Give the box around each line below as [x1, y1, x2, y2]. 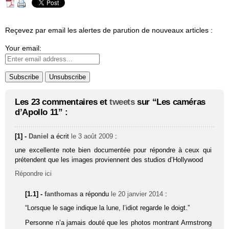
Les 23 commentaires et [15, 97, 109, 107]
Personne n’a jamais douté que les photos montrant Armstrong [25, 218, 212, 226]
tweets [109, 97, 135, 107]
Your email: [5, 44, 41, 53]
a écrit [51, 132, 72, 140]
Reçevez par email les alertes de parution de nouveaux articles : [5, 26, 213, 35]
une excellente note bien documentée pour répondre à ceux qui [15, 146, 212, 154]
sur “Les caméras [134, 97, 205, 107]
